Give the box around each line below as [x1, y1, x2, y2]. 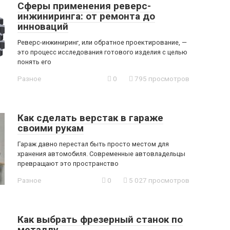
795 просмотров [133, 74, 189, 83]
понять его [17, 58, 51, 66]
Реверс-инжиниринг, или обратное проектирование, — [17, 39, 187, 46]
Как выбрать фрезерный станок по [17, 214, 183, 225]
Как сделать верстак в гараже [17, 112, 163, 124]
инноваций [17, 21, 68, 32]
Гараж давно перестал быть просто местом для [17, 140, 169, 148]
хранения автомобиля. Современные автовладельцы [17, 150, 185, 158]
